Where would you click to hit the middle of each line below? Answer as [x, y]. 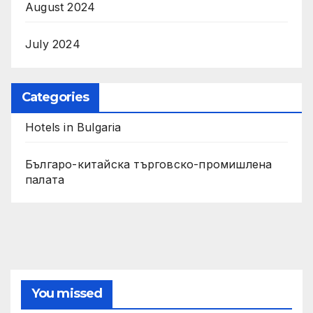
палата [45, 179]
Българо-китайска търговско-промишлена [149, 164]
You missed [67, 294]
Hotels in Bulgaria [73, 127]
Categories [55, 97]
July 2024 [53, 44]
